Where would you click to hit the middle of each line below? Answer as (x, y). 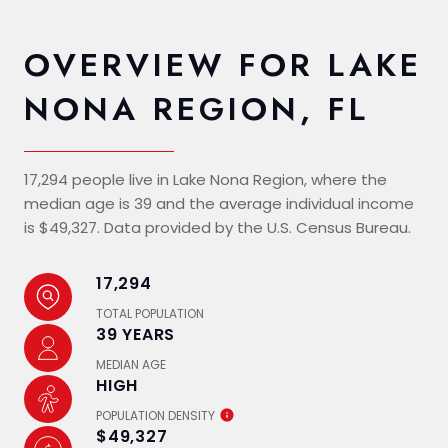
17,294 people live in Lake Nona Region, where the (205, 179)
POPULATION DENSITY (155, 415)
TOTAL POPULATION (150, 313)
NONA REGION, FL (196, 108)
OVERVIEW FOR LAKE (223, 64)
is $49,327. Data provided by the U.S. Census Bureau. (217, 227)
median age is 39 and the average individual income (219, 203)
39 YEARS (135, 334)
